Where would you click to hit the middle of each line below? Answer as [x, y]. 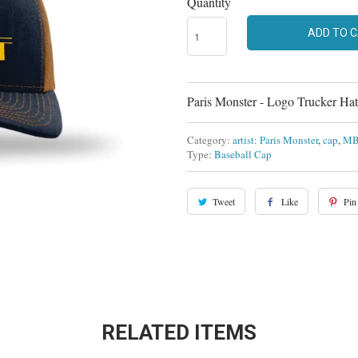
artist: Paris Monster [275, 140]
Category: [209, 140]
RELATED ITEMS [179, 332]
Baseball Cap [243, 154]
